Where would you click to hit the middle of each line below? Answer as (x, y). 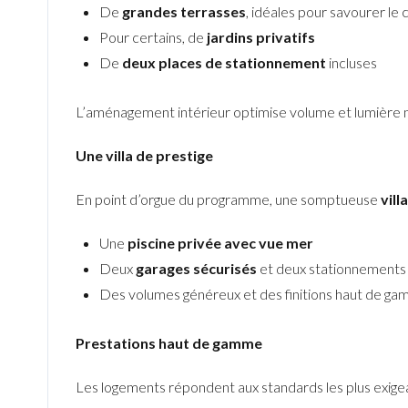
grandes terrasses (184, 11)
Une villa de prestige (144, 155)
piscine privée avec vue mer (220, 242)
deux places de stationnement (224, 62)
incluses (351, 62)
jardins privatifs (260, 37)
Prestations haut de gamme (169, 342)
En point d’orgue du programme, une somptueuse (228, 199)
